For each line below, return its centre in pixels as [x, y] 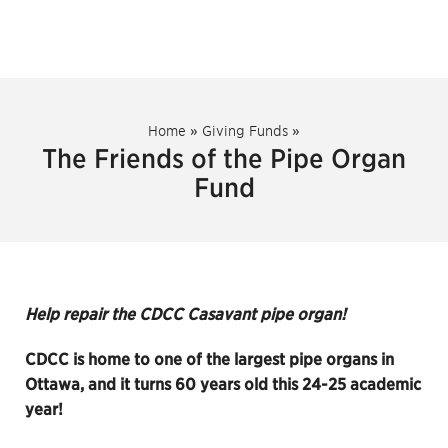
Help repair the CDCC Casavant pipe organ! [185, 314]
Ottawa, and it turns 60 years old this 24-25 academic [223, 384]
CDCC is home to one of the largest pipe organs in [209, 359]
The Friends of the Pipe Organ [224, 158]
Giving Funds [245, 131]
